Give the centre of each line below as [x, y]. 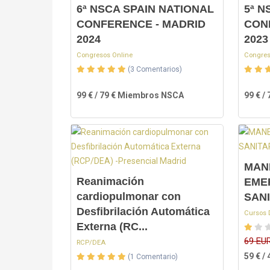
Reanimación [110, 181]
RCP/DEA [91, 243]
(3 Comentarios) [155, 69]
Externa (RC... [112, 227]
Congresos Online [105, 55]
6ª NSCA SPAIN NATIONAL [145, 9]
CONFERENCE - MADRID [141, 24]
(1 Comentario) [153, 257]
